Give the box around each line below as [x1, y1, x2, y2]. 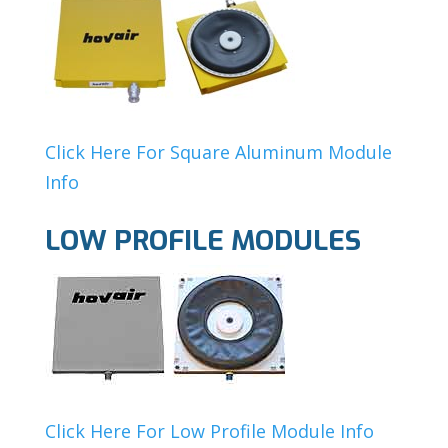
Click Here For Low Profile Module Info [44, 418, 374, 443]
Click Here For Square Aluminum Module [44, 139, 392, 164]
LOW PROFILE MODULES [44, 221, 361, 259]
